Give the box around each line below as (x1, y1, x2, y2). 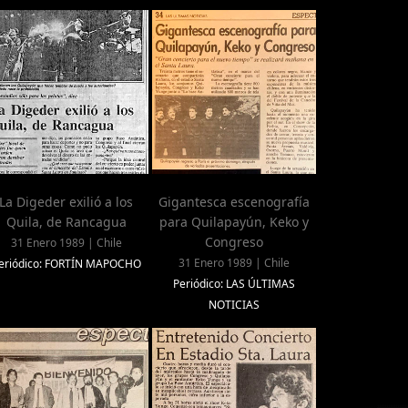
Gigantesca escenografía (158, 193, 310, 211)
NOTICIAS (208, 297, 260, 313)
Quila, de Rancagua (5, 213, 127, 231)
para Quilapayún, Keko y (158, 213, 309, 231)
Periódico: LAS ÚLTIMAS (172, 276, 295, 292)
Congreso (204, 233, 263, 251)
